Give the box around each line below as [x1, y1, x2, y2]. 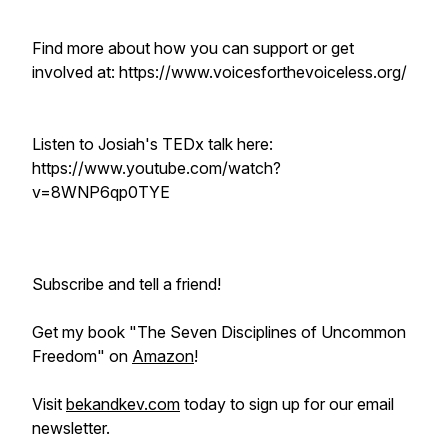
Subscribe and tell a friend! [32, 274, 221, 294]
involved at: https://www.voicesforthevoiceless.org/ [32, 62, 407, 82]
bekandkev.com [66, 394, 180, 414]
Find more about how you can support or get [32, 38, 354, 58]
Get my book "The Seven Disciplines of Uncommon [32, 322, 406, 342]
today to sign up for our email [180, 394, 394, 414]
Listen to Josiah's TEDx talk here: [32, 134, 273, 154]
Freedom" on [32, 346, 132, 366]
